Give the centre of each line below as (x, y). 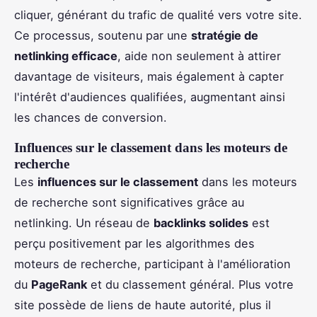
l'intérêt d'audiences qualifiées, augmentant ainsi (150, 97)
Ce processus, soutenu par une (103, 36)
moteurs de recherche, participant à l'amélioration (152, 264)
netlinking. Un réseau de (84, 223)
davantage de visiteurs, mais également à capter (149, 77)
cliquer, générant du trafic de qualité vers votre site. (158, 15)
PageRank (59, 285)
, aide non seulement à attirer (199, 56)
